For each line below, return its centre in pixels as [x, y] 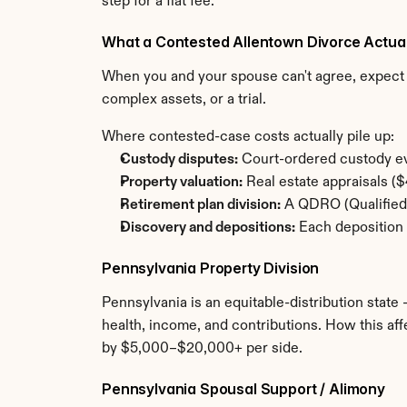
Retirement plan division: [200, 205]
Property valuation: [181, 183]
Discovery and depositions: [208, 228]
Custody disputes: [179, 160]
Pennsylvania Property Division [211, 268]
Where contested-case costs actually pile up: [248, 137]
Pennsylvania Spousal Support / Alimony [243, 389]
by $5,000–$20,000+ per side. [202, 349]
